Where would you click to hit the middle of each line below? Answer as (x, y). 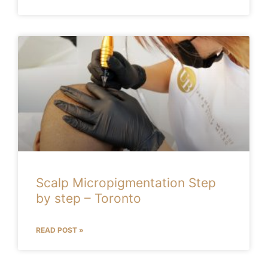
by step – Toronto (89, 199)
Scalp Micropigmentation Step (126, 183)
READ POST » (60, 230)
